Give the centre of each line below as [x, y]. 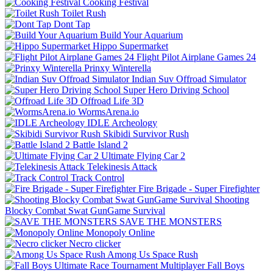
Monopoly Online [120, 232]
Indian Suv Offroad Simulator [189, 79]
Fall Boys [226, 265]
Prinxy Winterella [118, 68]
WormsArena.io [108, 112]
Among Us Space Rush [153, 254]
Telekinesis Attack [122, 166]
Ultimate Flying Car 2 [143, 155]
